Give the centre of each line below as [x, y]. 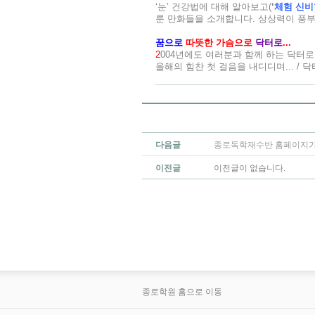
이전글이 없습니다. [250, 168]
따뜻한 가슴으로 [219, 43]
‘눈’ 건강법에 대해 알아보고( [213, 7]
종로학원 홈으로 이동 [182, 292]
